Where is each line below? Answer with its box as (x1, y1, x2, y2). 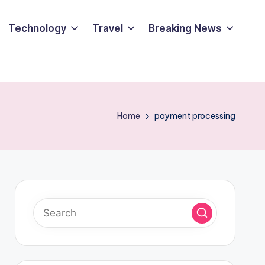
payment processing (154, 111, 235, 121)
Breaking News (148, 22, 222, 34)
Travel (92, 22, 123, 34)
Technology (8, 22, 67, 34)
